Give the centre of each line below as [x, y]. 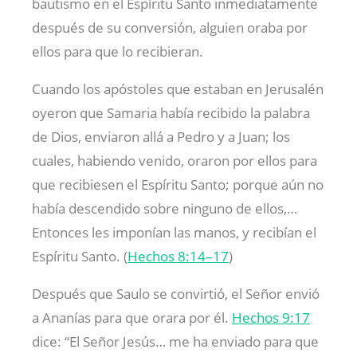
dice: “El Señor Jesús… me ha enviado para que [175, 342]
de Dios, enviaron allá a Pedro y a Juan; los [161, 137]
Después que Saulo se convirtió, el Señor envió [176, 294]
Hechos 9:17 [271, 318]
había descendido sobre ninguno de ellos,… [165, 209]
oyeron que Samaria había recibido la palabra [171, 113]
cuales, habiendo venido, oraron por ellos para [175, 161]
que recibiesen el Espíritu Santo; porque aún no [178, 185]
